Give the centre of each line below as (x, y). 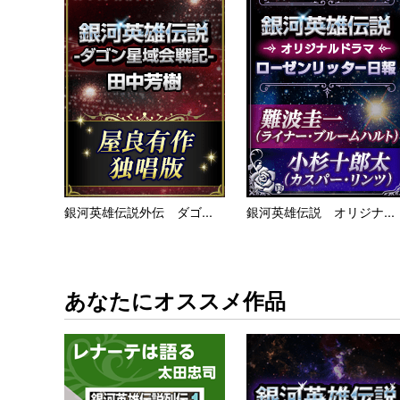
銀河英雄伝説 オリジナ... (321, 211)
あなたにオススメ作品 (175, 300)
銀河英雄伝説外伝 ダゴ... (138, 211)
